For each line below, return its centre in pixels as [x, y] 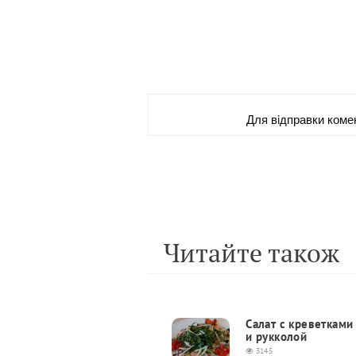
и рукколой [277, 337]
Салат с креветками [300, 324]
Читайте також [251, 253]
